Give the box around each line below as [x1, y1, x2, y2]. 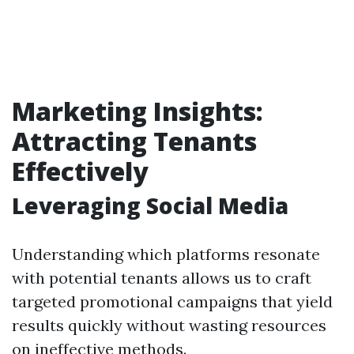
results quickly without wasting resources [12, 315, 326, 335]
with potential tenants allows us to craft [12, 268, 311, 288]
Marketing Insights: [12, 94, 263, 128]
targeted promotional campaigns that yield [12, 292, 333, 311]
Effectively [12, 154, 149, 188]
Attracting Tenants [12, 124, 257, 158]
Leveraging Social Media [12, 190, 288, 220]
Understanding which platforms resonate [12, 244, 320, 264]
